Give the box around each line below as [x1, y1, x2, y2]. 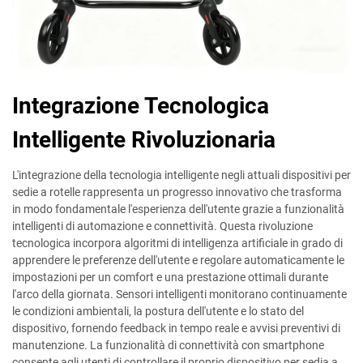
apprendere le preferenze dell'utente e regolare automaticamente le [12, 254, 344, 267]
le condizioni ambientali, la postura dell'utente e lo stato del [12, 305, 304, 318]
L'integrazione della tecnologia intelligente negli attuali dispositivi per [12, 169, 351, 181]
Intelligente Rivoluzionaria [12, 126, 275, 153]
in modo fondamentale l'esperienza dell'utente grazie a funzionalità [12, 203, 344, 216]
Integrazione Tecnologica [12, 92, 269, 119]
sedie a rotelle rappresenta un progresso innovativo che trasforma [12, 186, 342, 199]
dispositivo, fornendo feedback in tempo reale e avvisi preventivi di [12, 322, 340, 335]
